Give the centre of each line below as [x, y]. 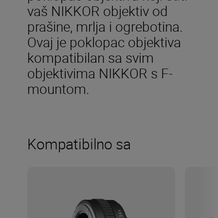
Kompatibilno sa [79, 144]
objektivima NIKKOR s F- [100, 73]
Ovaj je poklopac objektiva [104, 42]
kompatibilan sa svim [91, 57]
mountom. [58, 88]
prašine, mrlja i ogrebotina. [105, 26]
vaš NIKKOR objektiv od [98, 10]
